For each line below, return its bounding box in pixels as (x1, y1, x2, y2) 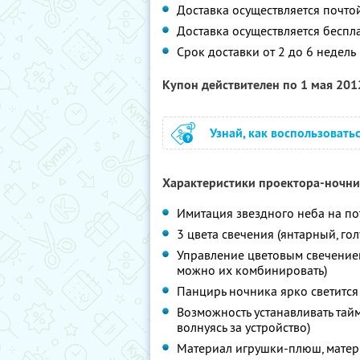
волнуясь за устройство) (177, 319, 310, 335)
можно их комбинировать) (177, 262, 327, 278)
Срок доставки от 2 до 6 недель (177, 43, 356, 59)
